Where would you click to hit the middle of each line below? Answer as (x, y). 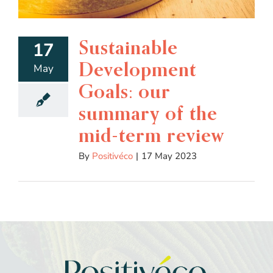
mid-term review (151, 135)
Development (137, 69)
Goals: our (125, 91)
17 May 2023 (169, 156)
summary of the (148, 113)
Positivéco (112, 156)
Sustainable (128, 47)
